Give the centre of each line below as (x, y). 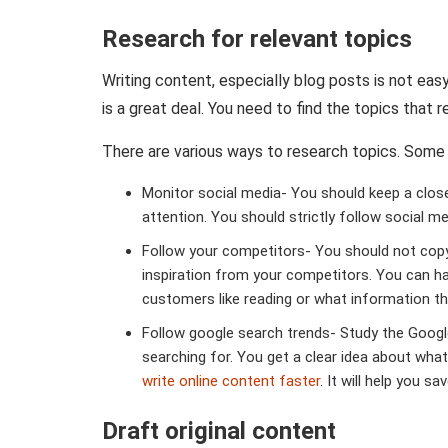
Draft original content (219, 430)
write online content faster (231, 380)
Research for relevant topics (257, 38)
